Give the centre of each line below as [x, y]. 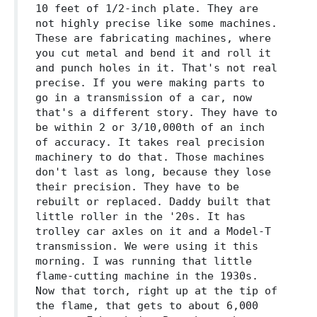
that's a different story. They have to [156, 113]
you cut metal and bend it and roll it [153, 53]
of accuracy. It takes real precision [150, 142]
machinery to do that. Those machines [150, 157]
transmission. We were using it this [147, 246]
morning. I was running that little [144, 261]
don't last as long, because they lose [153, 172]
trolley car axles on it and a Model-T [153, 231]
